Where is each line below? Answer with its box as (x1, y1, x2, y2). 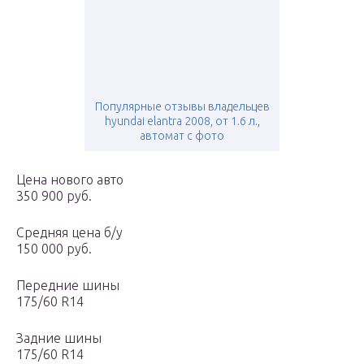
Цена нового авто (16, 172, 123, 188)
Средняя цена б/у (16, 225, 123, 240)
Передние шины (16, 278, 119, 293)
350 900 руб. (16, 188, 92, 204)
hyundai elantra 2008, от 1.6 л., (104, 115, 260, 128)
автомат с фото (140, 129, 224, 143)
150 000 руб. (16, 241, 92, 257)
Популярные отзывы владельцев (94, 100, 270, 114)
